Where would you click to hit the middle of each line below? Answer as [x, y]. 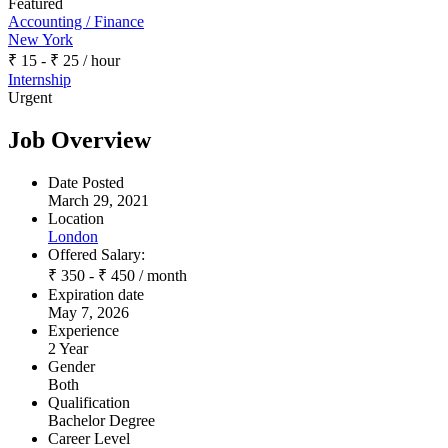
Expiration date [96, 295]
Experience [83, 331]
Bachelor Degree [101, 421]
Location [76, 219]
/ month [161, 276]
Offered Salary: [96, 255]
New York [40, 40]
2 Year [68, 349]
